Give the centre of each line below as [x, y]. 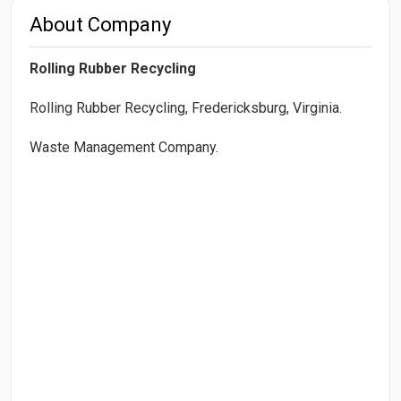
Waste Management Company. [124, 147]
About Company [100, 24]
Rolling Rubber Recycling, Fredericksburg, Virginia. [186, 107]
